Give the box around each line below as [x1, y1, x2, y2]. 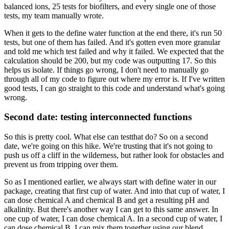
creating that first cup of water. [35, 187, 132, 196]
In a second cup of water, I [137, 214, 222, 223]
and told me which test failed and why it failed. [4, 47, 155, 56]
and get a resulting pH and [124, 196, 209, 205]
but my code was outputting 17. [90, 56, 192, 65]
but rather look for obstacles [121, 151, 210, 160]
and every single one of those [122, 2, 216, 11]
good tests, [4, 83, 38, 93]
